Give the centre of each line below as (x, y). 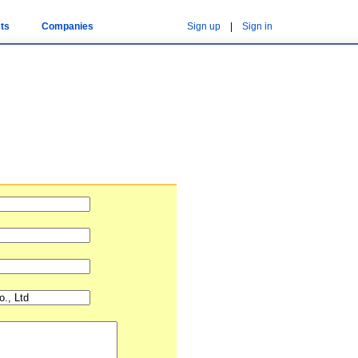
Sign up (204, 26)
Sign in (257, 26)
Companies (67, 26)
